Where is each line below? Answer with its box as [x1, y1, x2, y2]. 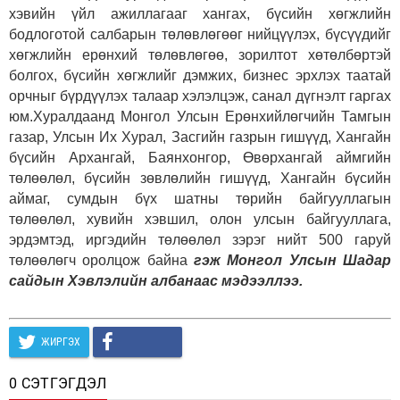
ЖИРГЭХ [40, 335, 80, 348]
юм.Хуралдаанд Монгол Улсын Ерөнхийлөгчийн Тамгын [9, 108, 391, 124]
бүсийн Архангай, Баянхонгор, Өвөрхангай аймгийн [9, 149, 391, 165]
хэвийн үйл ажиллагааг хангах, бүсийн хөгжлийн [9, 5, 391, 21]
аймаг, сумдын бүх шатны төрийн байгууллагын [9, 190, 391, 206]
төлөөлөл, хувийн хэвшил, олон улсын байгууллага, [9, 211, 391, 227]
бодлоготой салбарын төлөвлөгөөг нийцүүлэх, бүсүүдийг [9, 26, 391, 42]
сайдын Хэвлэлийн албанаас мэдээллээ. [9, 272, 306, 288]
